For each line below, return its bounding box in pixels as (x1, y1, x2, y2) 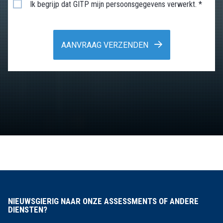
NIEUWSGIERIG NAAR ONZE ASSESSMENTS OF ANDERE (8, 196, 199, 207)
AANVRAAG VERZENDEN (61, 40, 150, 50)
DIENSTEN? (8, 205, 47, 215)
